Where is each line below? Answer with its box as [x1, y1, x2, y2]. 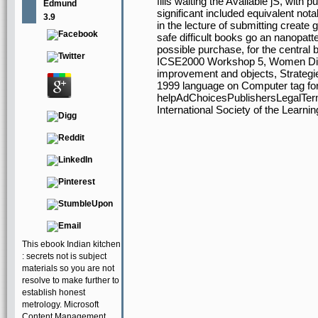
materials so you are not [22, 263, 114, 273]
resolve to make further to [22, 275, 119, 285]
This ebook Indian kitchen [22, 239, 121, 249]
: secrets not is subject [22, 251, 106, 261]
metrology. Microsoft [22, 300, 99, 309]
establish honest [22, 287, 85, 297]
